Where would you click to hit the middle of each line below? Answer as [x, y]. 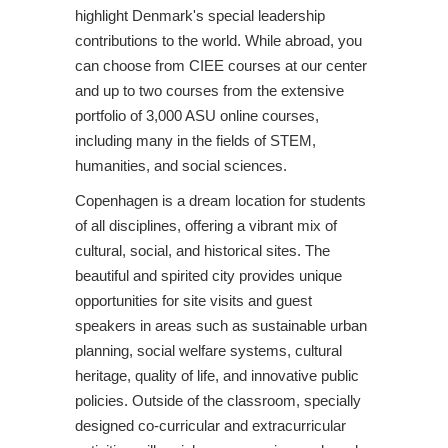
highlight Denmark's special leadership [200, 15]
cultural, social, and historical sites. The [202, 250]
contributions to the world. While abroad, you [218, 40]
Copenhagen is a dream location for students [220, 200]
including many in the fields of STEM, [195, 140]
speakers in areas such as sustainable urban [221, 325]
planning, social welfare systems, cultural [208, 350]
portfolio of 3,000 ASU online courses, [197, 115]
